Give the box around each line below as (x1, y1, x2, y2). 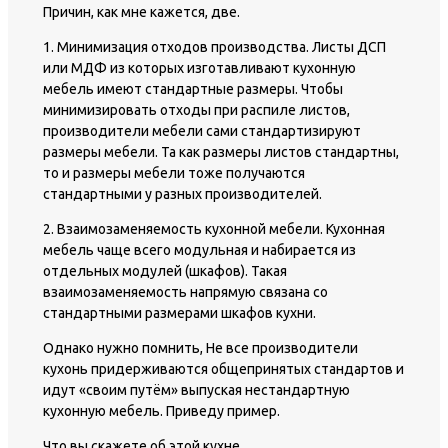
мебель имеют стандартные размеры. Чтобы (43, 81, 343, 98)
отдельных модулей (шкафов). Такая (43, 263, 287, 280)
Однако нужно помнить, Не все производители (43, 340, 358, 357)
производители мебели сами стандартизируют (43, 123, 361, 140)
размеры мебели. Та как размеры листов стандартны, (43, 144, 399, 161)
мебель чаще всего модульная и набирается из (43, 242, 356, 259)
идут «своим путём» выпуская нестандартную (43, 382, 350, 399)
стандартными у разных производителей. (43, 186, 322, 203)
